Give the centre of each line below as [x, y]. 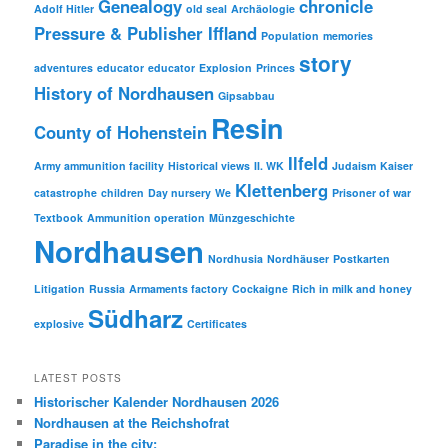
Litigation [60, 289]
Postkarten [362, 259]
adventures [64, 68]
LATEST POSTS [78, 377]
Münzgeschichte [252, 218]
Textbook [59, 218]
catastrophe [66, 193]
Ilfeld [308, 163]
